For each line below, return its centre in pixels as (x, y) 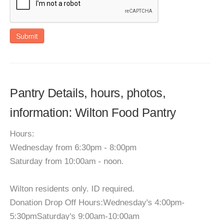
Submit (27, 36)
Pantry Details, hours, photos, (88, 93)
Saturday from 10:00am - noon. (67, 161)
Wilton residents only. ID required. (72, 189)
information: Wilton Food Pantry (93, 112)
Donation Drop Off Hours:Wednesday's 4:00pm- (97, 203)
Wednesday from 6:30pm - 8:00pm (73, 148)
